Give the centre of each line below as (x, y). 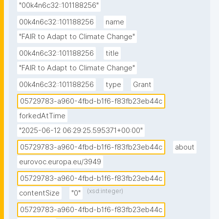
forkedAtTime (42, 116)
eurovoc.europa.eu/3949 (60, 162)
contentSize (39, 193)
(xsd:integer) (105, 191)
